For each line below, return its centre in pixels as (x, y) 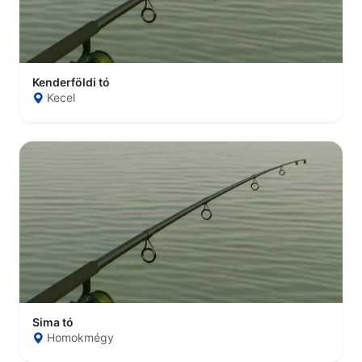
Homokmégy (80, 337)
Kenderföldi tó (71, 82)
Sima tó (53, 322)
